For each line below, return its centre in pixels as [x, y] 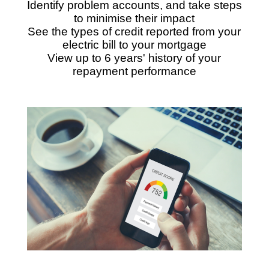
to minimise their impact [134, 18]
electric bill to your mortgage [134, 44]
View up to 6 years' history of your [134, 58]
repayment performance [134, 71]
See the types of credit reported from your [134, 31]
